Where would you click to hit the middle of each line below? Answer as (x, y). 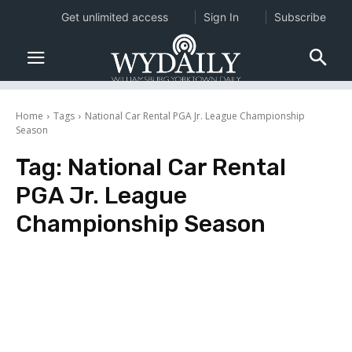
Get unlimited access (114, 17)
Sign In (221, 17)
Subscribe (300, 17)
